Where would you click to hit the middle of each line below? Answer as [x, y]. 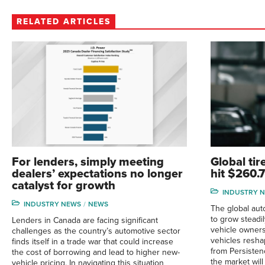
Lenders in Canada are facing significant [85, 220]
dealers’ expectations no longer [97, 174]
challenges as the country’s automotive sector [96, 231]
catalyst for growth [64, 185]
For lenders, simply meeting [88, 162]
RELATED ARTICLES [64, 22]
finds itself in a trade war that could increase [93, 241]
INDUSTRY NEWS [52, 204]
